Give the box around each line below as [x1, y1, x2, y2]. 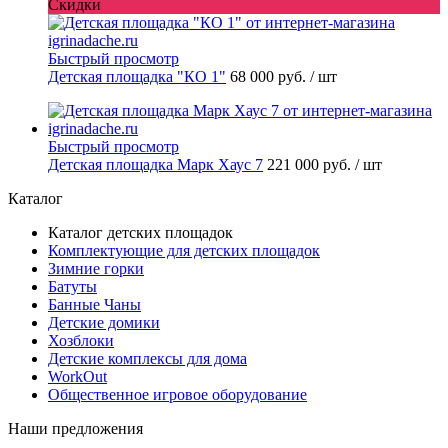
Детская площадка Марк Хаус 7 [48, 155, 263, 173]
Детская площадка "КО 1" [48, 67, 226, 85]
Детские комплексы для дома [48, 349, 247, 367]
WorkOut [48, 367, 107, 385]
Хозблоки [48, 331, 114, 349]
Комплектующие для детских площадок [48, 241, 320, 259]
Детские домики [48, 313, 160, 331]
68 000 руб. [230, 67, 310, 85]
